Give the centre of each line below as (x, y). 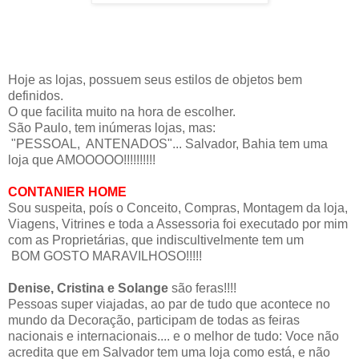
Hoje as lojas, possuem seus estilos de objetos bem (155, 79)
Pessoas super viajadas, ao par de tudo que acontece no (169, 304)
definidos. (36, 95)
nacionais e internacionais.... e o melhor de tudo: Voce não (173, 336)
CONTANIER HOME (67, 192)
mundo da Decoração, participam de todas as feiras (154, 320)
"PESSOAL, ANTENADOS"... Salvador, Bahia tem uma (168, 143)
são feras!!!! (202, 288)
